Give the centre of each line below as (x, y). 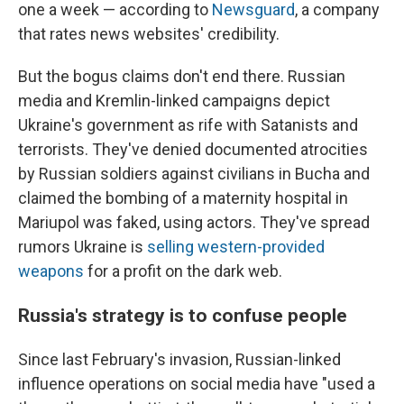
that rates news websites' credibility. (149, 34)
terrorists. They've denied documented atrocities (193, 150)
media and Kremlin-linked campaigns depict (174, 101)
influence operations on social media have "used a (197, 384)
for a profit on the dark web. (183, 271)
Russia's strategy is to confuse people (183, 316)
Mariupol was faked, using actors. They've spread (194, 223)
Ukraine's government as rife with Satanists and (188, 125)
